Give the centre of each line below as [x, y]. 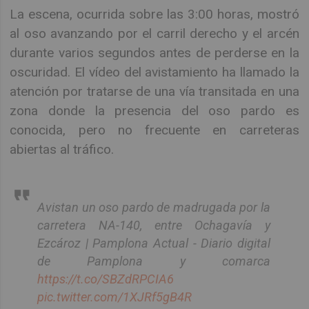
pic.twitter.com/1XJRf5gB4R [115, 297]
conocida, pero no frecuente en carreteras [154, 130]
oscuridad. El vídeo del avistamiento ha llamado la [154, 72]
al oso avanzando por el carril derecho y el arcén [154, 33]
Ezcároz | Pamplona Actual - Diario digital [154, 243]
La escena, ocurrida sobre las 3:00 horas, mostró [154, 14]
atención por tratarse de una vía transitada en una [154, 91]
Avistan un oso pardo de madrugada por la [154, 208]
